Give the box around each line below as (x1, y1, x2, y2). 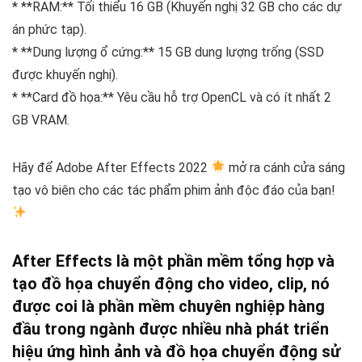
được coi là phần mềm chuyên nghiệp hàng (12, 296, 325, 316)
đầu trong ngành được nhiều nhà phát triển (12, 318, 329, 339)
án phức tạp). (12, 21, 86, 37)
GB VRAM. (12, 112, 69, 128)
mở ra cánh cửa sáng (225, 159, 346, 175)
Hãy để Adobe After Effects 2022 (12, 159, 211, 175)
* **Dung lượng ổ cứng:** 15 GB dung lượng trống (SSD (12, 44, 324, 60)
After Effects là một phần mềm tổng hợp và (12, 250, 335, 271)
